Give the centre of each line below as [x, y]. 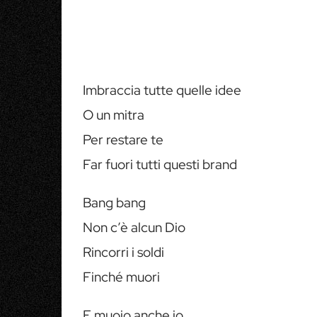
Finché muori [121, 277]
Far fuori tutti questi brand [160, 165]
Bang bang [114, 203]
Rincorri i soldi [123, 252]
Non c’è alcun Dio [134, 227]
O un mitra [114, 115]
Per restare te [123, 140]
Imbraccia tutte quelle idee [162, 90]
